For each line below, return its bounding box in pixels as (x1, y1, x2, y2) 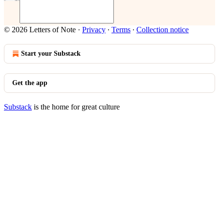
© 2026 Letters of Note (4, 25, 76, 34)
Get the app (12, 79, 47, 87)
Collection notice (136, 25, 189, 34)
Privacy (82, 25, 106, 34)
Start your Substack (21, 50, 81, 57)
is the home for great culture (32, 103, 120, 111)
